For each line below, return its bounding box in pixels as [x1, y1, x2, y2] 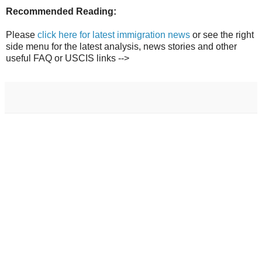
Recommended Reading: [6, 6, 116, 17]
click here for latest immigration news [37, 30, 190, 40]
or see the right [190, 30, 254, 40]
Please [6, 30, 37, 40]
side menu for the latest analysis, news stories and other [6, 42, 237, 52]
